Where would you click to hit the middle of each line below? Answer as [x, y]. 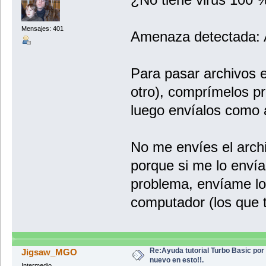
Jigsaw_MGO [50, 252]
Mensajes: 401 [42, 28]
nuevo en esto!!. [176, 260]
